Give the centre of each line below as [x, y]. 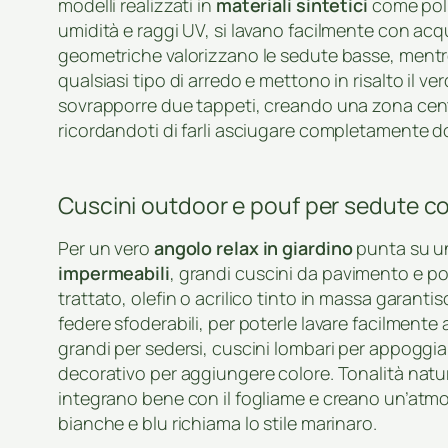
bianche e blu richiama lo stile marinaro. [217, 423]
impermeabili [114, 273]
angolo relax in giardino [253, 248]
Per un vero [106, 248]
